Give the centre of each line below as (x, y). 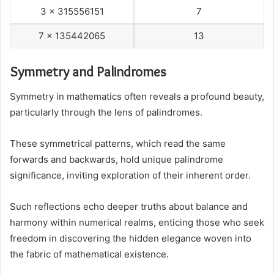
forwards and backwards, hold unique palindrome (117, 159)
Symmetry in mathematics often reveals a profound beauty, (137, 96)
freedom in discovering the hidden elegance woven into (131, 238)
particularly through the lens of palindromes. (106, 112)
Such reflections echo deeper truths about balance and (129, 206)
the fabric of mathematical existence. (89, 254)
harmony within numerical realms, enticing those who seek (137, 222)
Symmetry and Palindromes (88, 72)
